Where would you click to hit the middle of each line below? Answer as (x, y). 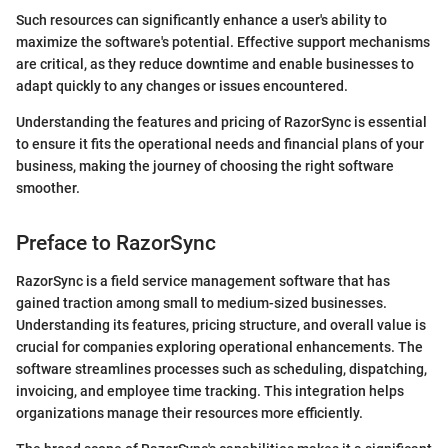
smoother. (48, 187)
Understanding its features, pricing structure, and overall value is (221, 325)
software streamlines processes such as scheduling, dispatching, (221, 369)
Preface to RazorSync (116, 242)
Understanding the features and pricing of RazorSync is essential (221, 121)
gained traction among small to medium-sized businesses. (201, 303)
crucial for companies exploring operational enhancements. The (219, 347)
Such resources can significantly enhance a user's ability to (201, 19)
